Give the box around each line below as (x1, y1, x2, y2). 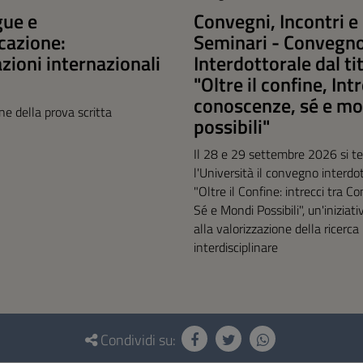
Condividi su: (97, 329, 179, 351)
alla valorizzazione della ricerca (194, 219, 359, 238)
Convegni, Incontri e (194, 6, 358, 36)
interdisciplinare (194, 237, 278, 257)
